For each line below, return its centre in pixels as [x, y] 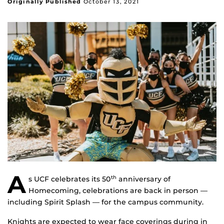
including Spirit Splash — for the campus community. [105, 202]
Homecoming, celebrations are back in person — [118, 191]
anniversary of [143, 179]
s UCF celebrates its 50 [70, 179]
